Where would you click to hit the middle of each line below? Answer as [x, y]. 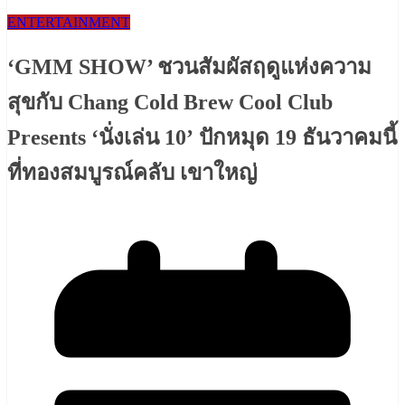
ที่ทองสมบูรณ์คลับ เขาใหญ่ [132, 173]
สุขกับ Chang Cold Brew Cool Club [170, 103]
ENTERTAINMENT [69, 23]
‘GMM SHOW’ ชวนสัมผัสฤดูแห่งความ [189, 67]
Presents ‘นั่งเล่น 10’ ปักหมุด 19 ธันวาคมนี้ [202, 138]
